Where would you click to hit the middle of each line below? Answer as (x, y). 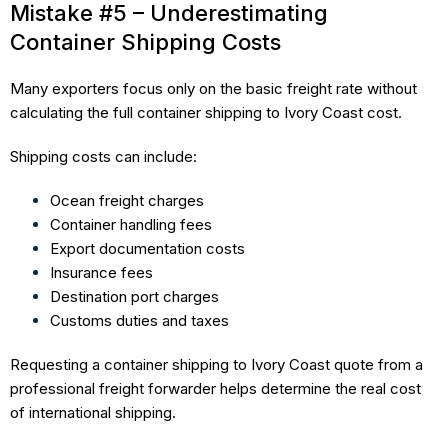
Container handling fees (131, 224)
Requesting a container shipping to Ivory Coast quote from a (216, 364)
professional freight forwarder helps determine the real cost (215, 388)
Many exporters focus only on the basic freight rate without (213, 88)
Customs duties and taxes (139, 320)
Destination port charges (134, 296)
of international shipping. (93, 412)
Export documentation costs (147, 248)
